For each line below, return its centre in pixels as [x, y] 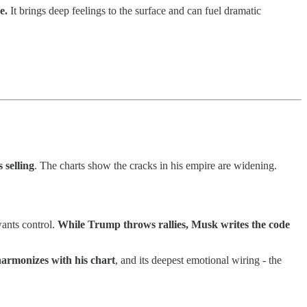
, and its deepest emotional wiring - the [198, 260]
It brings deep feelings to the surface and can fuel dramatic [134, 10]
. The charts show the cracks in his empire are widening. [156, 166]
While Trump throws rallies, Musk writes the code [174, 225]
